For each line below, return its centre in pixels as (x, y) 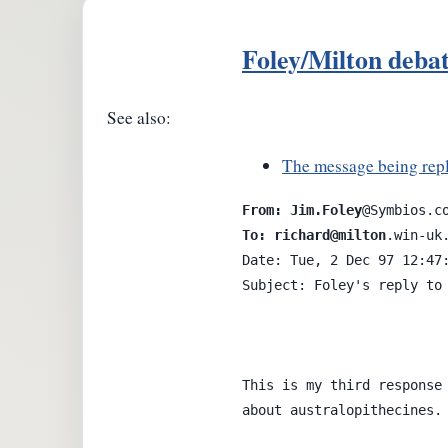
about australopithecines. (342, 409)
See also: (139, 118)
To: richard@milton (314, 234)
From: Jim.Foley (302, 209)
